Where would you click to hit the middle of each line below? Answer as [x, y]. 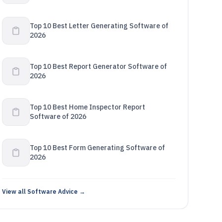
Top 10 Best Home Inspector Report [87, 107]
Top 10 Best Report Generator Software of [98, 66]
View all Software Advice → [43, 192]
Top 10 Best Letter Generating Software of [99, 26]
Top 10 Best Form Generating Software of [97, 148]
